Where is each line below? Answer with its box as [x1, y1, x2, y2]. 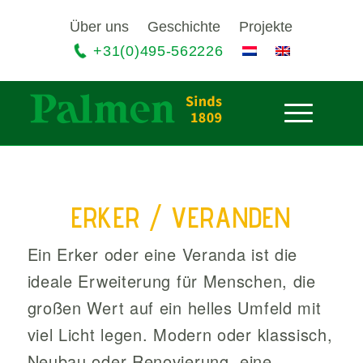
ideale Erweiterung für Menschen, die [27, 269, 316, 293]
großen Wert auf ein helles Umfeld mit [27, 296, 322, 319]
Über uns [70, 19, 130, 35]
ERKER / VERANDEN [71, 201, 292, 234]
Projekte [239, 19, 293, 35]
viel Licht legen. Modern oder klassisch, [27, 322, 333, 346]
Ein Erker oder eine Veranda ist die [27, 242, 298, 266]
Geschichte [147, 19, 221, 35]
